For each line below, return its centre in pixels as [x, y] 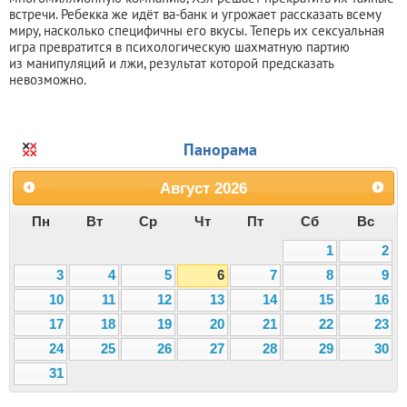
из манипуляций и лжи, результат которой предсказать [171, 63]
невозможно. [48, 79]
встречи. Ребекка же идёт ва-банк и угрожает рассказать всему [195, 14]
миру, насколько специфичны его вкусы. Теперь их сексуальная [197, 30]
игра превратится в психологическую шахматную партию [179, 46]
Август [185, 188]
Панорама [220, 149]
